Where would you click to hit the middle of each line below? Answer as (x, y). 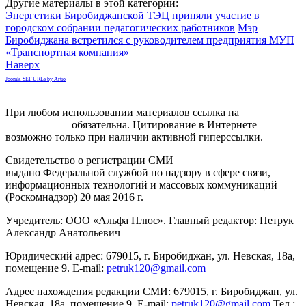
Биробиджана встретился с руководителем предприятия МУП (150, 40)
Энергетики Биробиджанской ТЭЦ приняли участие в (133, 15)
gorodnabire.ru (37, 124)
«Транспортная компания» (67, 52)
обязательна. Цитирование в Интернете (163, 124)
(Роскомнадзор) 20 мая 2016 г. (74, 197)
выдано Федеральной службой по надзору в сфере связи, (138, 172)
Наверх (23, 64)
